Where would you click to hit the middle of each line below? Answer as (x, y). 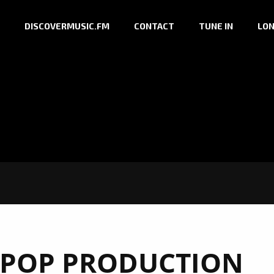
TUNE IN (216, 26)
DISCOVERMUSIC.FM (67, 26)
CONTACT (154, 26)
